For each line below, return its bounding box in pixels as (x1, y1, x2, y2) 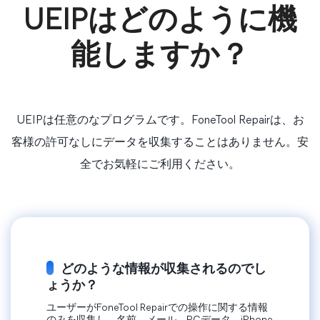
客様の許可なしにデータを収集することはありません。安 (11, 137, 309, 149)
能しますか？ (71, 42, 249, 71)
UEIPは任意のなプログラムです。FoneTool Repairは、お (16, 115, 304, 126)
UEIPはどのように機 (23, 7, 297, 36)
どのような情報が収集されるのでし (61, 259, 266, 276)
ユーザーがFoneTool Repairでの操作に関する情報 (46, 303, 268, 314)
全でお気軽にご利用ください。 (80, 159, 240, 171)
